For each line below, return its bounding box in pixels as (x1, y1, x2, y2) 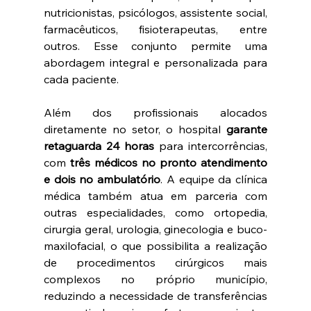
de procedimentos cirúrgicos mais (43, 255, 268, 269)
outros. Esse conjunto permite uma (43, 38, 268, 53)
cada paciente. (43, 72, 119, 86)
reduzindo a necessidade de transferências (43, 288, 268, 303)
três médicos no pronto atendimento (69, 155, 268, 169)
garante (226, 121, 268, 136)
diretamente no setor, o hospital (43, 121, 227, 136)
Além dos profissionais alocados (43, 105, 268, 119)
